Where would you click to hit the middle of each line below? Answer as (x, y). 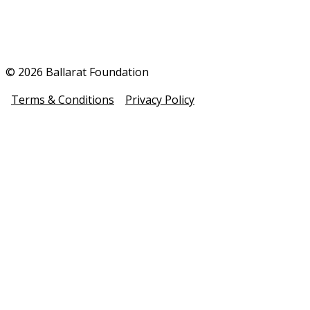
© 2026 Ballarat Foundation (77, 72)
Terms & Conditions (63, 100)
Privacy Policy (160, 100)
